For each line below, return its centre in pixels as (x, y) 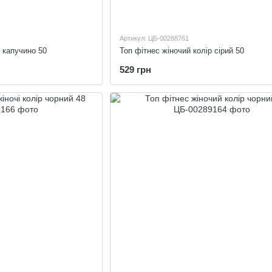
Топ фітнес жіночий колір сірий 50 (182, 50)
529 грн (135, 69)
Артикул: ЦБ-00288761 (154, 38)
